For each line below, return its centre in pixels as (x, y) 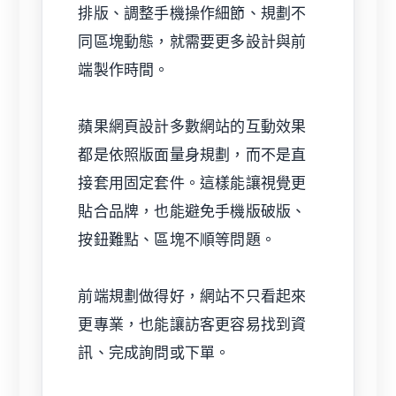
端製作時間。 (124, 70)
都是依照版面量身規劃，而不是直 (192, 155)
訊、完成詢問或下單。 (154, 353)
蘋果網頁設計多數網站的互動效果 (192, 127)
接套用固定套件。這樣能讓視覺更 (192, 183)
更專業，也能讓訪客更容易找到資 (192, 325)
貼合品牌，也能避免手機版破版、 (192, 212)
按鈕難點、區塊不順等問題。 (177, 240)
